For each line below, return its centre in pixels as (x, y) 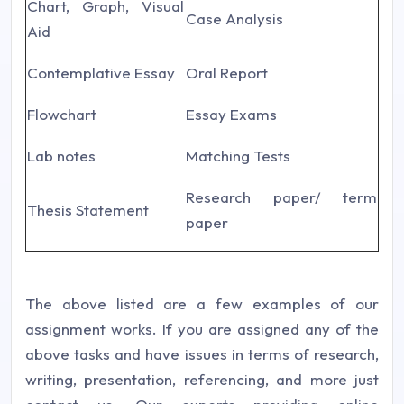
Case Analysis (234, 18)
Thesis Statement (88, 210)
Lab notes (61, 156)
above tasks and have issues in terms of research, (202, 354)
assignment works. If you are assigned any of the (202, 329)
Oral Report (227, 73)
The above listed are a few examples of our (202, 303)
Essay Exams (231, 114)
